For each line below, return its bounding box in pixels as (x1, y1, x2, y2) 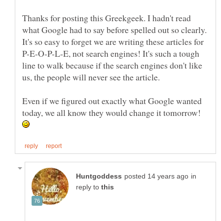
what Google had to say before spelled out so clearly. (22, 23, 207, 36)
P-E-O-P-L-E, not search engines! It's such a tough (22, 47, 199, 59)
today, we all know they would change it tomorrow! (22, 106, 204, 118)
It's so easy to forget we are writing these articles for (22, 35, 204, 47)
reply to (76, 183, 101, 191)
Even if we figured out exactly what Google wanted (22, 94, 202, 107)
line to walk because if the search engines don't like (22, 59, 202, 71)
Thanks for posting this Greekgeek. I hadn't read (22, 11, 191, 24)
